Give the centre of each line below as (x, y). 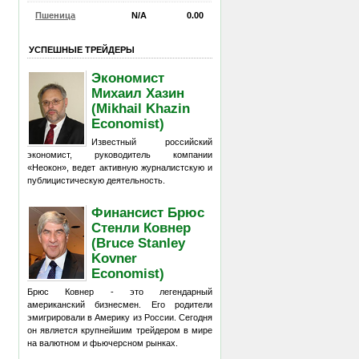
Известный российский (152, 142)
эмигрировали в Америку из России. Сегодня (120, 317)
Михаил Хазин (138, 93)
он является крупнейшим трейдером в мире (120, 330)
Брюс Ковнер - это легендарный (120, 292)
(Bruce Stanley (139, 242)
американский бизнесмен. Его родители (120, 305)
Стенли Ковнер (141, 227)
